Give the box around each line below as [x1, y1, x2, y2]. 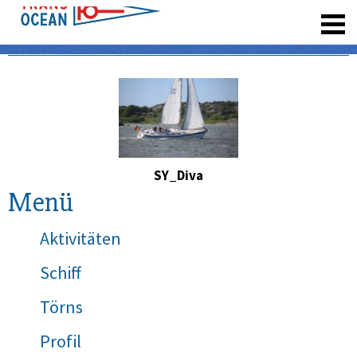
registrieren [202, 7, 269, 25]
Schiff [40, 261, 81, 284]
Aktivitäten [40, 227, 121, 249]
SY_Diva [154, 167, 203, 184]
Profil [40, 330, 81, 352]
